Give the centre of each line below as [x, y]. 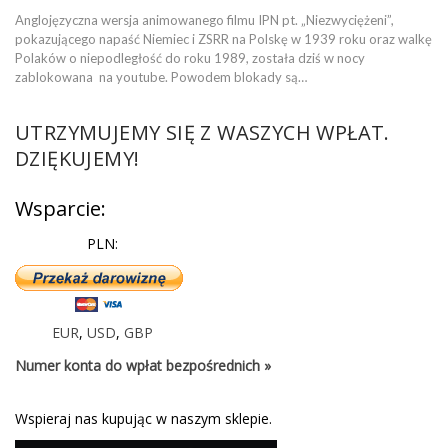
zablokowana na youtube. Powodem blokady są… [161, 76]
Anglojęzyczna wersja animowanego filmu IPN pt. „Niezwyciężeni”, [204, 19]
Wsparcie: [60, 208]
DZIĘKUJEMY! [77, 158]
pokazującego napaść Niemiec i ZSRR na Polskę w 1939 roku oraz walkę [223, 38]
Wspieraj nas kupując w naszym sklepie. [143, 418]
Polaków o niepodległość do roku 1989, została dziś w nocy [190, 57]
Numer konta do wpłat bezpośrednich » [143, 365]
